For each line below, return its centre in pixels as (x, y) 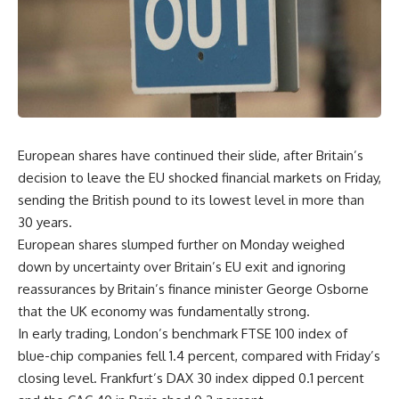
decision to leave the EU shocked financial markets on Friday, (199, 177)
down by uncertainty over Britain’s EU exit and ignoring (182, 266)
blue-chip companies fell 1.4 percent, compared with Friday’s (199, 355)
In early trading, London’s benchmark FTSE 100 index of (183, 333)
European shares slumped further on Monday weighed (181, 244)
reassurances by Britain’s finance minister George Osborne (193, 289)
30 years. (45, 222)
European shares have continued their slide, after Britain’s (191, 155)
